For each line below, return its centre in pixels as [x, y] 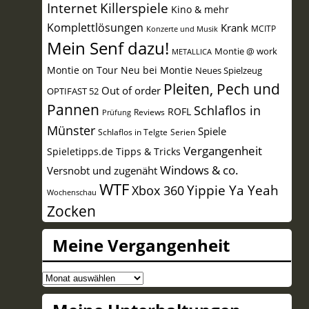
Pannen [73, 110]
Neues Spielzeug [228, 70]
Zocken [71, 211]
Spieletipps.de [80, 151]
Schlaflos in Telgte [132, 132]
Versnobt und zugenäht [102, 170]
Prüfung [116, 112]
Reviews [149, 112]
